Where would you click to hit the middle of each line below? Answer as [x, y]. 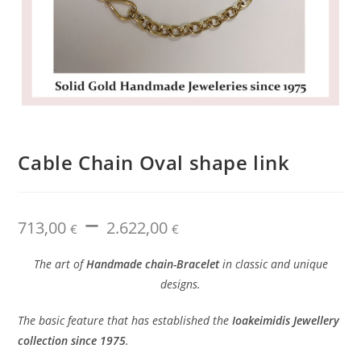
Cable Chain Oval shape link [154, 163]
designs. [180, 284]
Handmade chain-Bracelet [152, 264]
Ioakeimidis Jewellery [286, 321]
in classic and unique [273, 264]
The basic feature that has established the [125, 321]
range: [196, 225]
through [200, 247]
